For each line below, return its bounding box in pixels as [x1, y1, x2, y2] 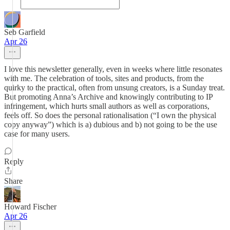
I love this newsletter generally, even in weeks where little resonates [4, 65, 222, 73]
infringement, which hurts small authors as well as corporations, [4, 102, 209, 110]
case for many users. [4, 129, 70, 138]
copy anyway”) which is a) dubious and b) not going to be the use [4, 120, 217, 129]
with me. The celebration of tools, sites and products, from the [4, 74, 204, 83]
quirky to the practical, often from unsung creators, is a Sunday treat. [4, 83, 225, 92]
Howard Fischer [4, 202, 56, 211]
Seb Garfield [4, 28, 45, 36]
